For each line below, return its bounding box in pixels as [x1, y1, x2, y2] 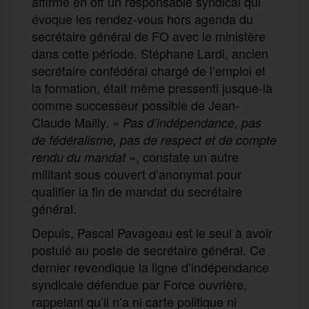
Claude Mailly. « [32, 112, 119, 131]
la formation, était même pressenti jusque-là [32, 78, 272, 97]
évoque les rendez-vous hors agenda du [32, 9, 253, 28]
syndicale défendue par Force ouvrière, [32, 275, 247, 293]
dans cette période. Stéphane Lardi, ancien [32, 43, 268, 62]
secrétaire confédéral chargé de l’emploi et [32, 61, 266, 79]
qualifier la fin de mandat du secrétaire [32, 181, 242, 200]
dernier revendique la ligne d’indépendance [32, 257, 269, 276]
